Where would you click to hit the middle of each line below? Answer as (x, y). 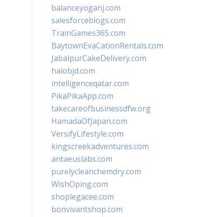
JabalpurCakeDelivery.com (99, 58)
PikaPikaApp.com (82, 96)
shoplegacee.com (83, 197)
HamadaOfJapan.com (89, 121)
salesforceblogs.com (88, 20)
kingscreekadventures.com (100, 146)
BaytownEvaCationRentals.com (107, 46)
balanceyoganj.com (86, 8)
